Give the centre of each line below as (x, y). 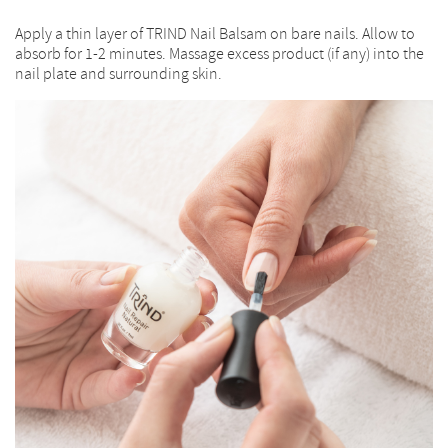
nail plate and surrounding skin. (118, 74)
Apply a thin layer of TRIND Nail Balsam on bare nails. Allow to (215, 34)
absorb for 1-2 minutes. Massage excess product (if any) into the (219, 54)
